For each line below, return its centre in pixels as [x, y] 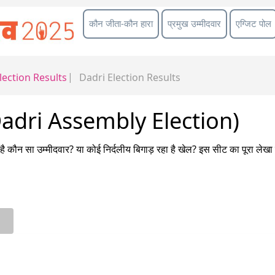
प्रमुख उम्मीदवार [195, 24]
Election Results [142, 77]
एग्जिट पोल [254, 24]
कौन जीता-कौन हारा [121, 24]
